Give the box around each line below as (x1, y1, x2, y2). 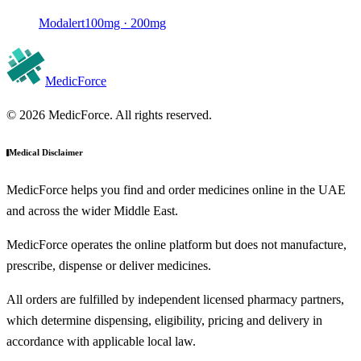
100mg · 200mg (85, 16, 166, 31)
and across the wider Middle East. (6, 204, 178, 218)
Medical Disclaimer (9, 147, 83, 158)
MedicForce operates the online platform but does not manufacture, (6, 238, 346, 251)
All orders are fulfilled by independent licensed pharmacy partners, (6, 293, 344, 306)
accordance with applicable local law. (6, 334, 196, 348)
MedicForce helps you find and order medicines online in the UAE (6, 183, 346, 197)
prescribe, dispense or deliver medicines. (6, 259, 211, 272)
